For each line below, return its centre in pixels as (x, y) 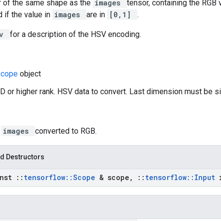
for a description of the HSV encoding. (75, 34)
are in (97, 15)
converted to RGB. (66, 131)
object (30, 74)
